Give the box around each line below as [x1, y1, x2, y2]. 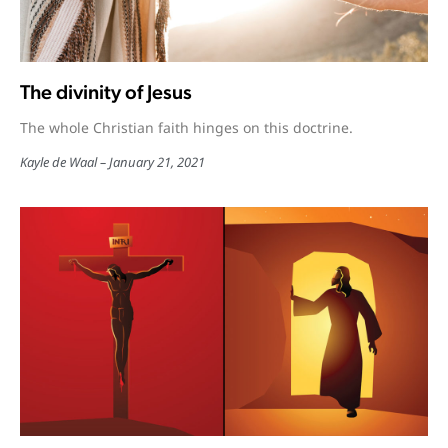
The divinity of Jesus [20, 79, 192, 104]
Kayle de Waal [20, 152, 97, 171]
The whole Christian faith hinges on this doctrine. [20, 117, 353, 137]
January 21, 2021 [109, 152, 205, 171]
